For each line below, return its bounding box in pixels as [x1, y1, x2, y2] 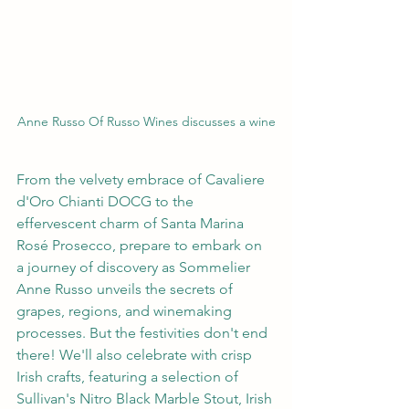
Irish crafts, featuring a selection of [16, 368, 242, 386]
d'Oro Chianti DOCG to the [16, 193, 197, 211]
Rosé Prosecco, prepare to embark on [16, 236, 266, 255]
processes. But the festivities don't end [16, 324, 271, 342]
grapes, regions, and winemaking [16, 302, 236, 320]
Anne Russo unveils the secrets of [16, 280, 236, 299]
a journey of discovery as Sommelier [16, 258, 254, 277]
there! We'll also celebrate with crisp [16, 346, 256, 364]
